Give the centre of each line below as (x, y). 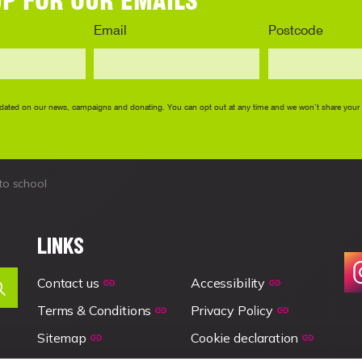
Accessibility (228, 282)
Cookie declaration (245, 337)
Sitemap (62, 337)
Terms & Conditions (95, 310)
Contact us (68, 282)
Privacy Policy (232, 310)
